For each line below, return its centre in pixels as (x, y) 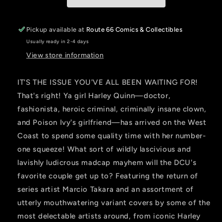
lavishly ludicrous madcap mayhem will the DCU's (107, 162)
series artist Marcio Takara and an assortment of (106, 189)
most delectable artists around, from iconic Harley (109, 216)
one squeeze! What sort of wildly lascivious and (104, 149)
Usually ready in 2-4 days (58, 41)
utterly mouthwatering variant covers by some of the (114, 202)
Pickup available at (56, 29)
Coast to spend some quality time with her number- (112, 136)
